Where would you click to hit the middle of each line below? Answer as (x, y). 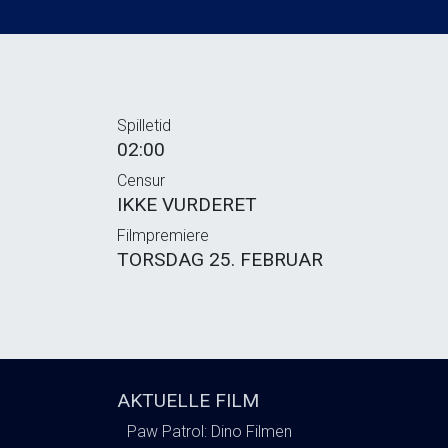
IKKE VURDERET (187, 204)
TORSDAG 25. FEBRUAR (220, 259)
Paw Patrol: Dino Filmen (209, 431)
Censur (141, 180)
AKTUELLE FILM (188, 400)
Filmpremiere (163, 235)
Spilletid (144, 125)
